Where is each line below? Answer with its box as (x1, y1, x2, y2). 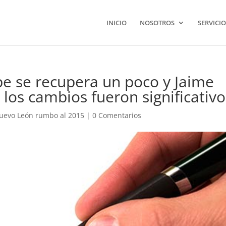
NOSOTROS (139, 18, 175, 27)
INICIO (106, 18, 127, 27)
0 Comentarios (92, 110, 142, 120)
